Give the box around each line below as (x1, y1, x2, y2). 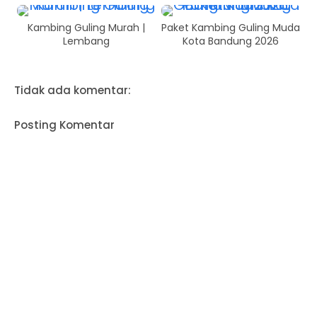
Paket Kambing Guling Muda (161, 20, 300, 35)
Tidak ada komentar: (14, 82, 131, 98)
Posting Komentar (14, 117, 115, 132)
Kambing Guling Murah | (28, 20, 145, 35)
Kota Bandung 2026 (183, 33, 279, 48)
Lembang (63, 33, 110, 48)
